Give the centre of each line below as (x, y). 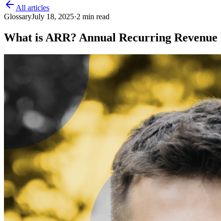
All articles (33, 8)
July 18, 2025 (53, 17)
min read (95, 17)
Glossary (18, 17)
